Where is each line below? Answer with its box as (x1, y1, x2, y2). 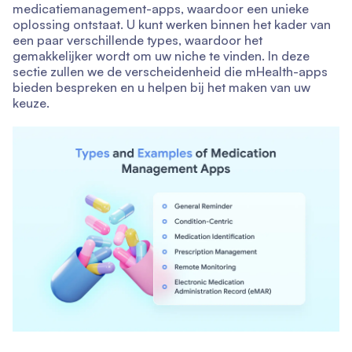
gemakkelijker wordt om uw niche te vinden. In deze (13, 48, 310, 64)
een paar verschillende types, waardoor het (13, 32, 262, 49)
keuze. (13, 95, 49, 112)
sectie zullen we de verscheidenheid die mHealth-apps (13, 64, 328, 80)
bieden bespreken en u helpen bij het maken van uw (13, 79, 310, 96)
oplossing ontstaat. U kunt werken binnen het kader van (13, 16, 331, 33)
